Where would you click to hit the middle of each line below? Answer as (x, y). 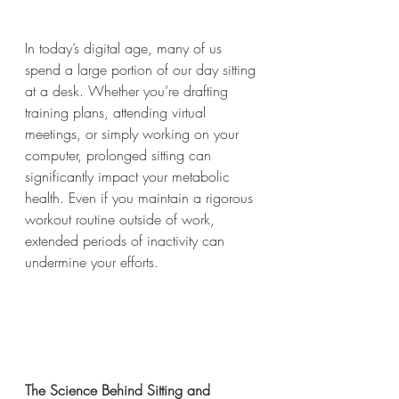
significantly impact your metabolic (130, 176)
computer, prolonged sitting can (120, 155)
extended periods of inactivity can (127, 240)
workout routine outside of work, (122, 219)
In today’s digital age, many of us (126, 48)
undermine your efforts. (92, 261)
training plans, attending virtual (118, 112)
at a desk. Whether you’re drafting (129, 90)
